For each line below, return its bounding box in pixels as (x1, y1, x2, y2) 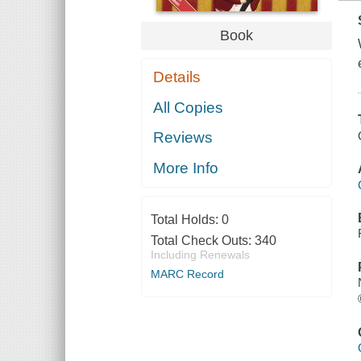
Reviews (153, 129, 214, 147)
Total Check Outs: (150, 233, 255, 247)
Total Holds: (150, 212, 222, 226)
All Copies (153, 98, 224, 116)
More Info (153, 159, 219, 176)
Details (153, 68, 201, 86)
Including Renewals (150, 247, 250, 261)
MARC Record (150, 267, 224, 280)
